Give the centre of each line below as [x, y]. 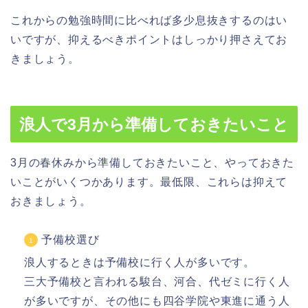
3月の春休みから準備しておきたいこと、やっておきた [153, 163]
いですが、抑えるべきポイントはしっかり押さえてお [149, 39]
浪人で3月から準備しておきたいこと [154, 125]
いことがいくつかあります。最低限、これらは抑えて [149, 182]
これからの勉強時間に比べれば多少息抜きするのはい [149, 20]
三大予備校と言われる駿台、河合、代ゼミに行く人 [157, 282]
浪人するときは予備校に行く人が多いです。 [140, 263]
